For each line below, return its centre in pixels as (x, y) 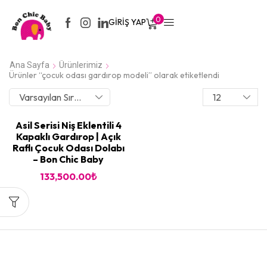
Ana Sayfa (30, 65)
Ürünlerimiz (81, 65)
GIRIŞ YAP (127, 22)
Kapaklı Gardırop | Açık (68, 137)
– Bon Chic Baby (68, 159)
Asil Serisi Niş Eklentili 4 (68, 125)
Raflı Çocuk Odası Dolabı (68, 148)
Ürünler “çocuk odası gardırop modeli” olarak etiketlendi (114, 75)
